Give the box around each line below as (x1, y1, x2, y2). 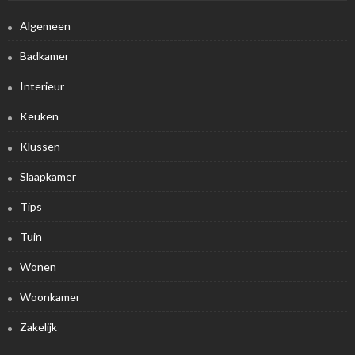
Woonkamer (20, 289, 80, 303)
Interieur (20, 78, 64, 93)
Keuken (20, 109, 59, 123)
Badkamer (20, 48, 69, 63)
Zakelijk (20, 319, 57, 334)
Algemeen (20, 18, 71, 32)
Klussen (20, 139, 60, 153)
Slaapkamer (20, 169, 76, 183)
